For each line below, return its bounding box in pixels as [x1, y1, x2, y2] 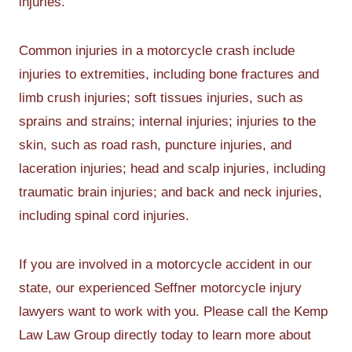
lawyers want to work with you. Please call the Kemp [19, 304, 328, 319]
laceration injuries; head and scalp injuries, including [19, 161, 325, 176]
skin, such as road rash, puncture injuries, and [19, 137, 291, 152]
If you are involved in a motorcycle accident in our [19, 257, 312, 272]
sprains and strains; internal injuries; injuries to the [19, 114, 316, 129]
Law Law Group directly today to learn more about [19, 328, 311, 343]
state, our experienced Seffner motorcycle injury [19, 280, 302, 295]
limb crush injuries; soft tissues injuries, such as [19, 90, 303, 105]
